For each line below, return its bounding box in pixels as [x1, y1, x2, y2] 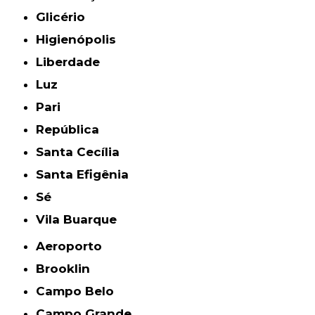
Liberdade [43, 55, 101, 70]
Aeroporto [45, 239, 103, 254]
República [44, 122, 100, 137]
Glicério [46, 10, 86, 25]
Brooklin [45, 262, 91, 276]
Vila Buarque [45, 212, 117, 227]
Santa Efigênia [44, 167, 129, 182]
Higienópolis [45, 32, 117, 47]
